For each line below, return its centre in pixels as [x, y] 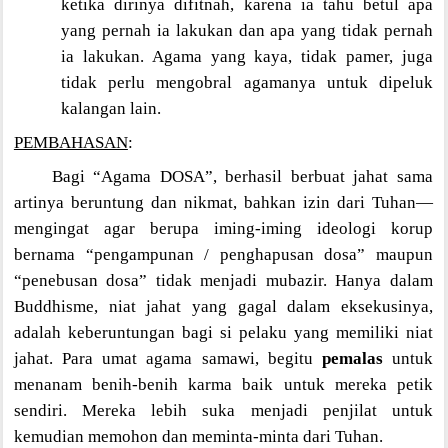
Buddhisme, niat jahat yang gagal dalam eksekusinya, [223, 306]
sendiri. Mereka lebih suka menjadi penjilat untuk [223, 410]
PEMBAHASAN [70, 142]
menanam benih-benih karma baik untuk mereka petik [223, 384]
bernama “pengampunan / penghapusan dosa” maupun [223, 254]
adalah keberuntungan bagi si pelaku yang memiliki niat [223, 332]
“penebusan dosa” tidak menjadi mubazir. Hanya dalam [223, 280]
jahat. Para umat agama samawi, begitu [167, 358]
